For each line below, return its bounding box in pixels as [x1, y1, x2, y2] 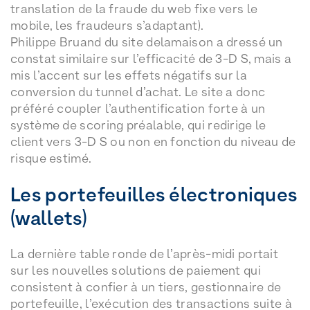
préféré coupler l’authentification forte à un [10, 100, 266, 116]
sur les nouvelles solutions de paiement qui [10, 263, 261, 278]
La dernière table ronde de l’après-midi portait [10, 246, 279, 262]
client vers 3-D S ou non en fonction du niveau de [10, 134, 296, 149]
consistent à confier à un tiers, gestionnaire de [10, 280, 282, 295]
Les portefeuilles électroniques [10, 183, 298, 207]
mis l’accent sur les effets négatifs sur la [10, 67, 247, 82]
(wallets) [10, 206, 88, 230]
